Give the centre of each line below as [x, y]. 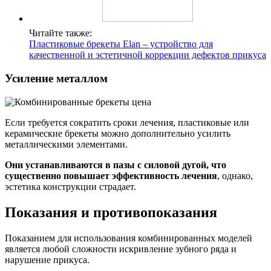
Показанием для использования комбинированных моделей [129, 238]
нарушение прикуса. [47, 260]
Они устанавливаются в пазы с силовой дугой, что [116, 165]
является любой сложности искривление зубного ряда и [121, 249]
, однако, [235, 175]
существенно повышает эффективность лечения [111, 175]
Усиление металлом [56, 79]
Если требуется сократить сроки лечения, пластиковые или [127, 122]
